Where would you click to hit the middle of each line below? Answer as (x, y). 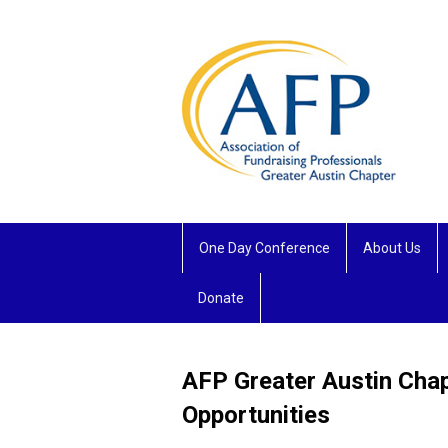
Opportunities (259, 414)
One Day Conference (264, 247)
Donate (221, 297)
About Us (392, 247)
